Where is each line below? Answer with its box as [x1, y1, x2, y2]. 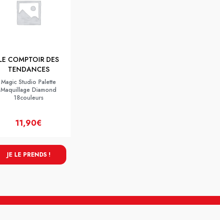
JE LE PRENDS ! [6, 150, 51, 159]
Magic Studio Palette [1, 78, 56, 86]
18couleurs [13, 93, 44, 102]
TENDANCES [7, 64, 50, 74]
